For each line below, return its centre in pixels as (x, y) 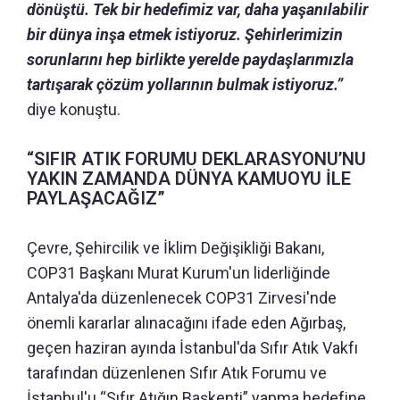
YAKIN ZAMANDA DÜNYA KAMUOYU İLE (189, 178)
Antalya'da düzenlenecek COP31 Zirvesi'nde (182, 297)
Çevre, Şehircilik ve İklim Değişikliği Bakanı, (175, 247)
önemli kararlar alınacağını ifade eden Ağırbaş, (186, 322)
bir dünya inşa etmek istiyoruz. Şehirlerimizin (185, 34)
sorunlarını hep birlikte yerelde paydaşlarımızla (190, 59)
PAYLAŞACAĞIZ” (96, 198)
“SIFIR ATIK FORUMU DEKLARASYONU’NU (196, 158)
